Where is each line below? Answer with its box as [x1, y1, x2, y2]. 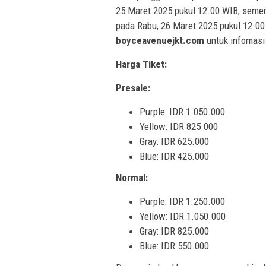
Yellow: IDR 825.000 [140, 120, 218, 132]
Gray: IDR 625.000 [140, 135, 209, 147]
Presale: [116, 81, 150, 94]
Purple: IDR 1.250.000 [140, 195, 225, 208]
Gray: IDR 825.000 [140, 225, 209, 237]
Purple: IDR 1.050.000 [140, 105, 225, 118]
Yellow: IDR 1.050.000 [140, 210, 226, 223]
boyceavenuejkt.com [116, 34, 204, 46]
